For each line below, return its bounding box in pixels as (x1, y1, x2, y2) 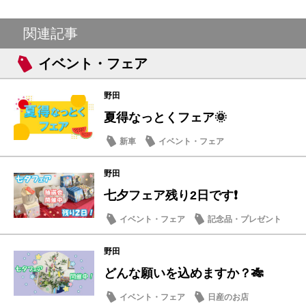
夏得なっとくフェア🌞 (104, 110, 227, 124)
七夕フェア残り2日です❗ (104, 188, 238, 202)
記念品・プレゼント (208, 214, 281, 224)
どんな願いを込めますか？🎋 (104, 266, 264, 280)
